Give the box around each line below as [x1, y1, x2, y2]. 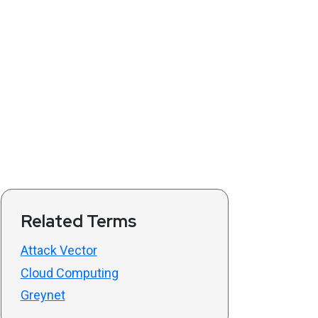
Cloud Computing [20, 265, 119, 280]
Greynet [20, 287, 65, 302]
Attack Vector [20, 243, 97, 258]
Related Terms [20, 210, 136, 232]
